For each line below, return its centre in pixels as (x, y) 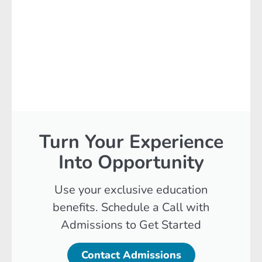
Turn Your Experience (131, 142)
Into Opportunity (131, 163)
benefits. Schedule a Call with (131, 208)
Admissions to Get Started (131, 225)
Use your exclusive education (131, 190)
